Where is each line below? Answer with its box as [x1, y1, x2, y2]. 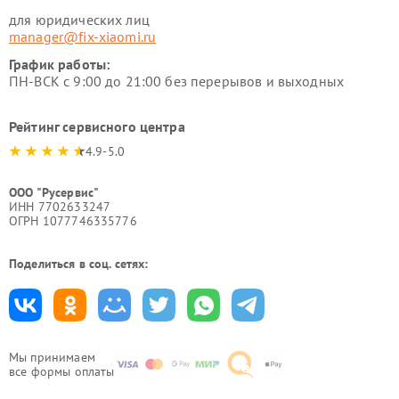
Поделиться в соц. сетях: [9, 256, 149, 272]
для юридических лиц [9, 11, 150, 28]
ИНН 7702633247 [9, 199, 111, 215]
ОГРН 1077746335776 [9, 213, 137, 229]
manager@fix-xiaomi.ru [9, 28, 157, 45]
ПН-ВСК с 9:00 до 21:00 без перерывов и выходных [9, 72, 345, 90]
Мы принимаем [9, 349, 95, 365]
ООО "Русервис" [9, 184, 100, 200]
